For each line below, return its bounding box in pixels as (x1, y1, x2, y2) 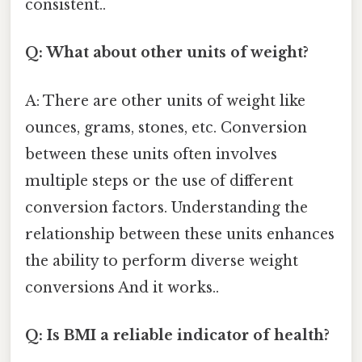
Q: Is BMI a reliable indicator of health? (25, 326, 330, 344)
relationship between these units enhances (25, 225, 335, 243)
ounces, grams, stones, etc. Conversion (25, 118, 307, 137)
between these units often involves (25, 145, 277, 163)
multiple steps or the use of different (25, 171, 293, 190)
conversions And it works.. (25, 278, 219, 297)
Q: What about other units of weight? (25, 44, 309, 62)
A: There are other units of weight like (25, 91, 305, 110)
